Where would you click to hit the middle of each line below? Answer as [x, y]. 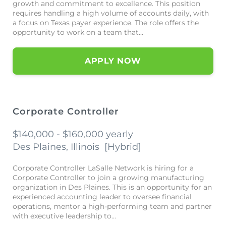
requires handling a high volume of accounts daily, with [111, 13]
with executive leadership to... [64, 216]
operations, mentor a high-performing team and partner [112, 206]
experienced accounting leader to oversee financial [102, 197]
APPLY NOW [113, 61]
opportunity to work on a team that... [78, 32]
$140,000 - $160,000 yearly [73, 134]
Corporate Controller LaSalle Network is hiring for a [103, 168]
